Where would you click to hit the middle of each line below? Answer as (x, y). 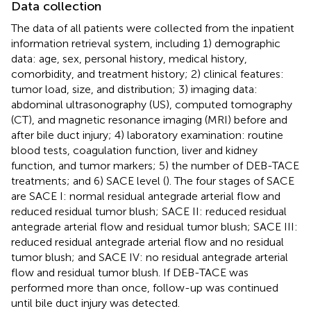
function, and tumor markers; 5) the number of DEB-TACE (155, 165)
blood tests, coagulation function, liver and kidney (134, 150)
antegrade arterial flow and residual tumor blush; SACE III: (154, 226)
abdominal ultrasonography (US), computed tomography (152, 104)
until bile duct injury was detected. (95, 303)
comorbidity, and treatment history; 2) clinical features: (148, 74)
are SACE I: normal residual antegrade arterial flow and (146, 196)
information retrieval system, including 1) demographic (146, 43)
